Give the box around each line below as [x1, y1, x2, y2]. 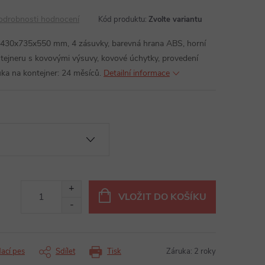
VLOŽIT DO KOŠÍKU [118, 190, 206, 203]
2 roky [194, 246, 216, 257]
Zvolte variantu [148, 14, 202, 25]
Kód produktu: [98, 14, 147, 25]
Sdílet [56, 246, 75, 257]
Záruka [166, 246, 190, 257]
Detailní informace [104, 67, 170, 79]
